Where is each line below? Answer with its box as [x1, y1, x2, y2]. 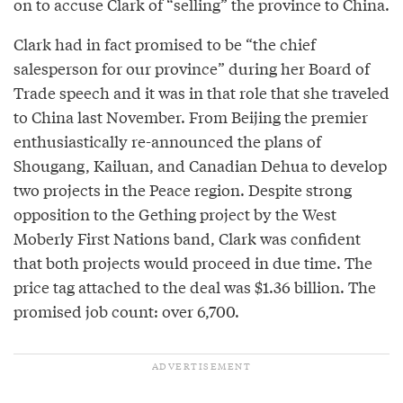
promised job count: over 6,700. [13, 299, 239, 322]
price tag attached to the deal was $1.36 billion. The [13, 274, 376, 298]
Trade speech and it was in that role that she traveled [13, 80, 390, 103]
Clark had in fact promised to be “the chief [13, 31, 316, 55]
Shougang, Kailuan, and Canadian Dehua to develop [13, 153, 387, 176]
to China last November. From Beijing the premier [13, 104, 368, 128]
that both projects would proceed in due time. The [13, 250, 372, 273]
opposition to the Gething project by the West [13, 201, 336, 225]
